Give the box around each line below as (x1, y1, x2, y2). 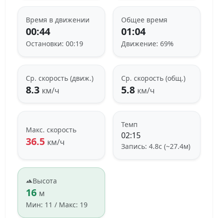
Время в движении (26, 15, 90, 25)
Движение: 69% (121, 39, 174, 49)
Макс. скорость (26, 125, 76, 134)
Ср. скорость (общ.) (121, 73, 185, 83)
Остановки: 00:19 (26, 39, 83, 49)
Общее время (121, 15, 167, 25)
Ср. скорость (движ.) (26, 73, 93, 83)
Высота (33, 176, 57, 186)
